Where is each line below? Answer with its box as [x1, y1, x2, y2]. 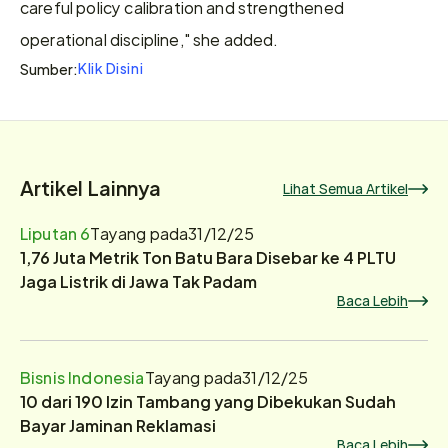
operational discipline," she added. [20, 25, 279, 52]
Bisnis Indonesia [20, 363, 145, 390]
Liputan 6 [20, 219, 91, 246]
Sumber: [20, 56, 78, 80]
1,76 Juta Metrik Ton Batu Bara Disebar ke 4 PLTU [20, 243, 396, 270]
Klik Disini [78, 56, 144, 79]
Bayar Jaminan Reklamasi [20, 411, 216, 438]
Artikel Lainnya [20, 170, 161, 203]
